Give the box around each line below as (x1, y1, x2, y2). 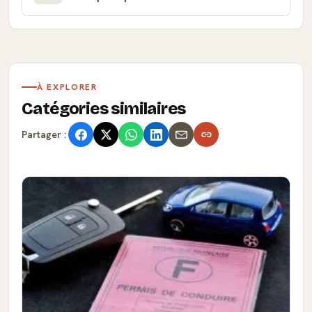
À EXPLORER (37, 81, 97, 93)
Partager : (22, 127, 66, 141)
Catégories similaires (22, 99, 186, 118)
